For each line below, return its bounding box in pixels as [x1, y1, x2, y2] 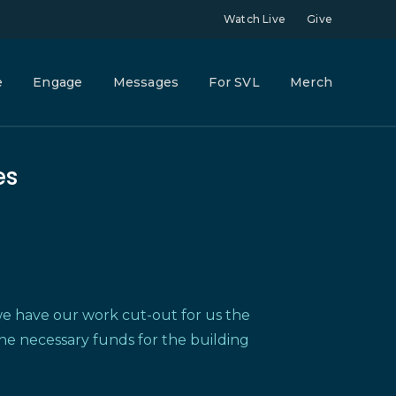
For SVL [209, 74, 260, 90]
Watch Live [223, 12, 286, 26]
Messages [112, 74, 179, 90]
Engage [33, 74, 83, 90]
